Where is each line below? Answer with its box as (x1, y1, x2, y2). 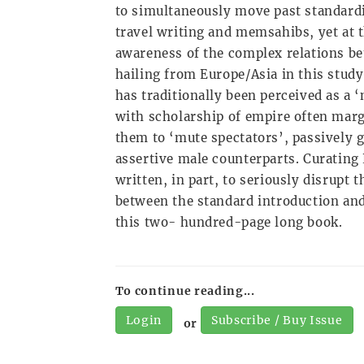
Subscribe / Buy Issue (210, 313, 343, 327)
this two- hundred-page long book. (115, 214, 343, 230)
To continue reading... (115, 284, 255, 298)
